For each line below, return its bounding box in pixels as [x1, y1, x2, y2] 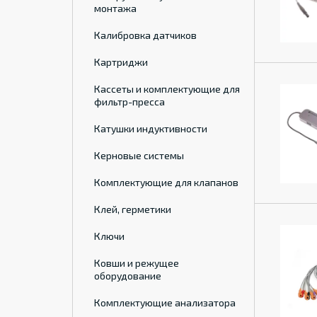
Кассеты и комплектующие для [94, 83, 240, 95]
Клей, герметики [94, 203, 171, 215]
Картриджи [94, 56, 148, 68]
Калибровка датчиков [94, 29, 197, 41]
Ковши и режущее [94, 257, 179, 269]
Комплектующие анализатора [94, 296, 236, 309]
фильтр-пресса [94, 96, 165, 108]
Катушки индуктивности [94, 122, 207, 134]
